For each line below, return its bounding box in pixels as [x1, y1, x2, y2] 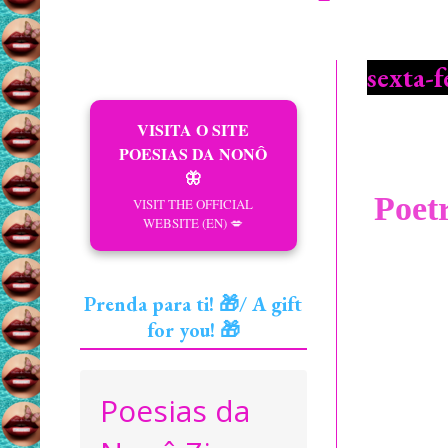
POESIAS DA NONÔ [119, 142, 268, 165]
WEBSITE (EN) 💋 [143, 214, 244, 232]
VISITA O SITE [137, 118, 250, 141]
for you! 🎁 [147, 317, 240, 343]
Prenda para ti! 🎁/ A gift [84, 291, 303, 317]
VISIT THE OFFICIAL [133, 195, 254, 213]
